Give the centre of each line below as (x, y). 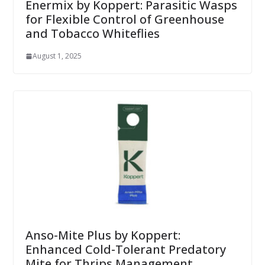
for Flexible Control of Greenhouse (125, 20)
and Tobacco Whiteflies (92, 34)
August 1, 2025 (57, 56)
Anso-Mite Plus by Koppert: (103, 235)
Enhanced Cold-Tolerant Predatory (125, 250)
